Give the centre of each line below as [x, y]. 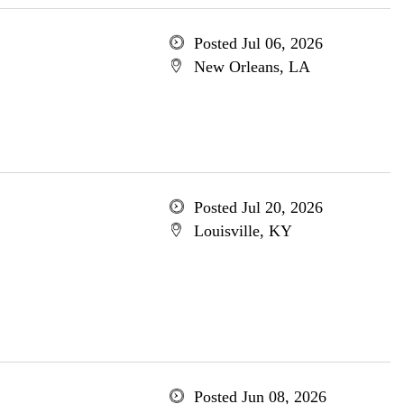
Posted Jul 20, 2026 [258, 207]
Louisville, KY [243, 231]
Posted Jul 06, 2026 [258, 43]
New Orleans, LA [252, 67]
